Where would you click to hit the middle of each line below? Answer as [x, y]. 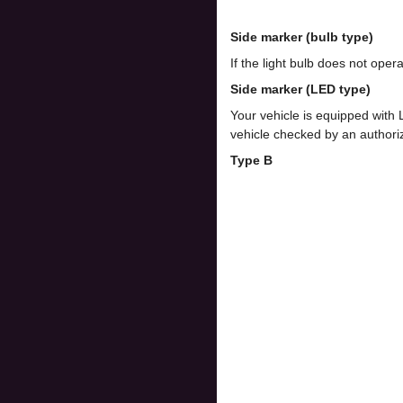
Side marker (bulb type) [302, 37]
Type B [251, 160]
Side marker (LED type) [300, 89]
